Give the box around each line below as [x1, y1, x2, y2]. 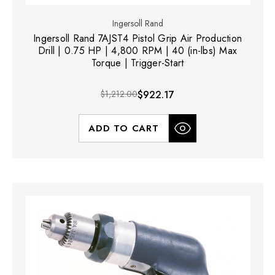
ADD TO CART [88, 121, 159, 135]
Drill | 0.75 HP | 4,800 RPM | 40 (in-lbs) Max [37, 43, 238, 58]
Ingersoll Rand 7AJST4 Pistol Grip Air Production [33, 31, 242, 45]
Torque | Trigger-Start [91, 55, 184, 70]
